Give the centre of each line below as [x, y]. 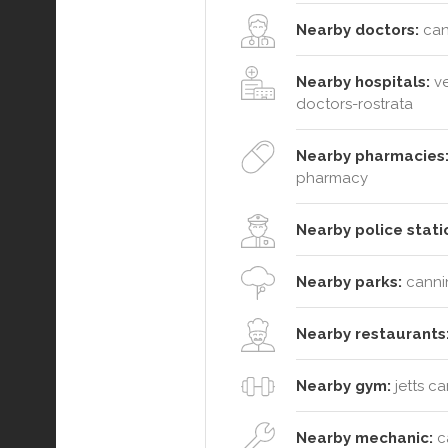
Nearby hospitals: [363, 81]
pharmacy [332, 177]
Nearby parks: [349, 281]
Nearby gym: [343, 385]
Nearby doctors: [357, 29]
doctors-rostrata [354, 103]
